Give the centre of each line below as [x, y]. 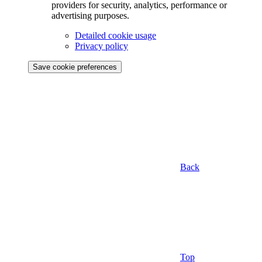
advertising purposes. [90, 15]
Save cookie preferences [75, 67]
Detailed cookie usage [116, 35]
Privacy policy [101, 46]
